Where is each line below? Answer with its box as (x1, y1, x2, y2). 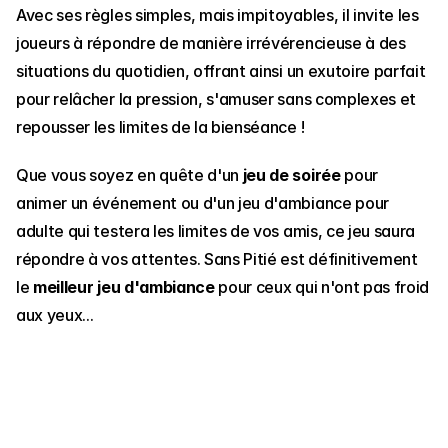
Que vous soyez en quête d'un (16, 165, 243, 186)
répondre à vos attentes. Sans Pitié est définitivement (16, 249, 418, 270)
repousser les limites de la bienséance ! (16, 117, 305, 138)
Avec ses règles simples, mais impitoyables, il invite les (16, 5, 419, 26)
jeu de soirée (242, 165, 341, 186)
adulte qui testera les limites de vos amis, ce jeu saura (16, 221, 416, 242)
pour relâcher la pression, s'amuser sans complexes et (16, 89, 417, 110)
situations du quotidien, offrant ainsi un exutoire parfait (16, 61, 426, 82)
